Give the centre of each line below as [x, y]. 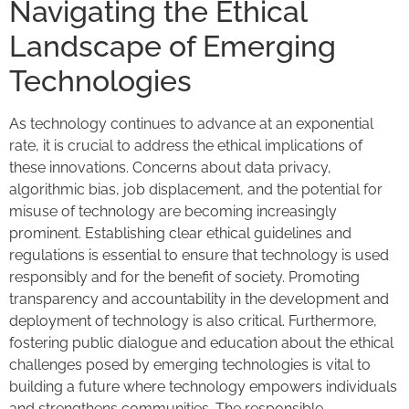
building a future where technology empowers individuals [203, 387]
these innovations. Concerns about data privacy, [170, 168]
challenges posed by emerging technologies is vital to [190, 365]
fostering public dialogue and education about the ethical [201, 343]
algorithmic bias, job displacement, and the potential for [196, 190]
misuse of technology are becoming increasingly [173, 212]
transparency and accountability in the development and [199, 299]
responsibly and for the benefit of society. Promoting [184, 278]
